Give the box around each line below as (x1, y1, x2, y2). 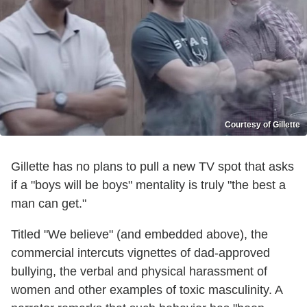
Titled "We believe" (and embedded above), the (11, 227, 268, 241)
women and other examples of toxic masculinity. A (11, 282, 282, 297)
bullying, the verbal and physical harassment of (11, 264, 267, 278)
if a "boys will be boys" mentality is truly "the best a (11, 177, 286, 192)
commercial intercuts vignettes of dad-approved (11, 245, 270, 260)
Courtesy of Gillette (225, 119, 300, 130)
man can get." (11, 196, 86, 210)
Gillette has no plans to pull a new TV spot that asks (11, 159, 294, 173)
